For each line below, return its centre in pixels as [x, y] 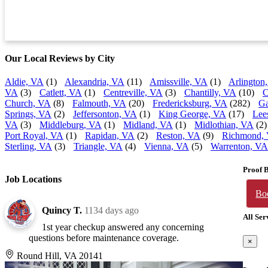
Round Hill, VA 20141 [59, 255]
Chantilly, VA [210, 93]
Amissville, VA [179, 82]
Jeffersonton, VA [105, 114]
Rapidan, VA [110, 136]
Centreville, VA [133, 93]
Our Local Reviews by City [60, 58]
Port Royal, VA [34, 136]
